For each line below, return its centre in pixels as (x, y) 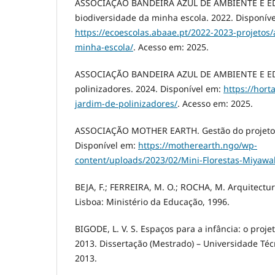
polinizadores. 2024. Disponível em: (149, 89)
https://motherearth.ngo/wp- (198, 145)
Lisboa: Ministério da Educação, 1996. (152, 202)
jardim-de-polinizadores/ (126, 104)
